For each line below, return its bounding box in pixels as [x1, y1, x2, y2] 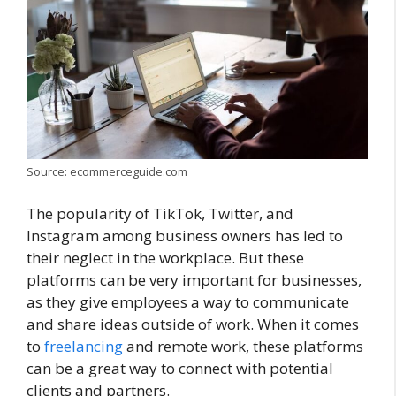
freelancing [44, 336, 123, 357]
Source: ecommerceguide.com [27, 163, 187, 179]
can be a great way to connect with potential [27, 358, 333, 379]
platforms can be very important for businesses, [27, 270, 362, 291]
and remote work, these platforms [123, 336, 363, 357]
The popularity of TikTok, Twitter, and [27, 203, 293, 225]
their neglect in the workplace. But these [27, 247, 304, 269]
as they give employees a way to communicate [27, 292, 349, 313]
